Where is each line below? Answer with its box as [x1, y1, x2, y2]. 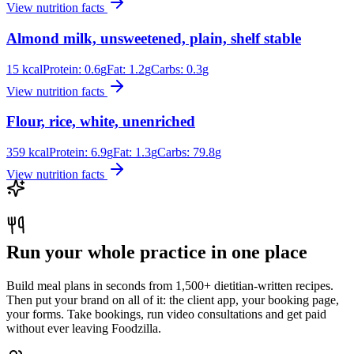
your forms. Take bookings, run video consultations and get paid [6, 307, 326, 321]
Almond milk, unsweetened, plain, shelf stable [6, 29, 301, 47]
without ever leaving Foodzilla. [6, 321, 161, 335]
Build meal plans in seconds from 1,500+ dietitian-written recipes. [6, 278, 333, 292]
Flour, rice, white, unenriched [6, 113, 195, 130]
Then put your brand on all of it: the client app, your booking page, [6, 292, 339, 307]
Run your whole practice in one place [6, 242, 307, 262]
